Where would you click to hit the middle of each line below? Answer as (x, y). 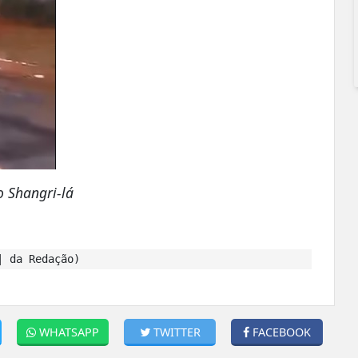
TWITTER (177, 332)
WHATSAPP (70, 332)
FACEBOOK (282, 332)
